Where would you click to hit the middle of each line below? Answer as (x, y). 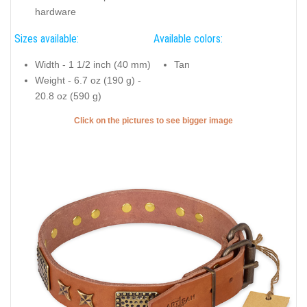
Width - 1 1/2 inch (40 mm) (93, 65)
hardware (56, 12)
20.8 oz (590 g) (68, 96)
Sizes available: (47, 38)
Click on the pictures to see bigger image (153, 120)
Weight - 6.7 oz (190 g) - (88, 81)
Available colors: (188, 38)
